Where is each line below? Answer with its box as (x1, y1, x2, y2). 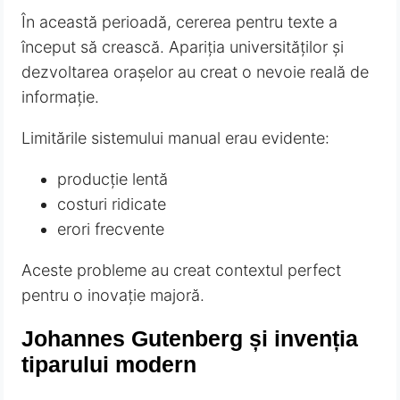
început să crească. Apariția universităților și (21, 37, 345, 57)
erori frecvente (57, 220, 165, 239)
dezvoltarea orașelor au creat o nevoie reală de (21, 62, 370, 82)
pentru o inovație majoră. (21, 286, 205, 305)
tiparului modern (21, 353, 197, 378)
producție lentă (57, 170, 169, 189)
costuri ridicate (57, 195, 167, 214)
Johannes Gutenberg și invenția (21, 327, 359, 352)
